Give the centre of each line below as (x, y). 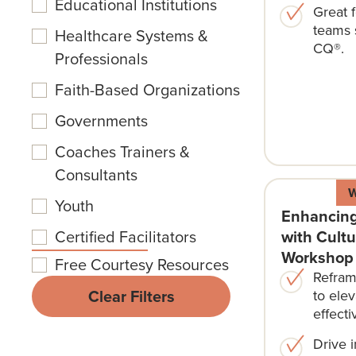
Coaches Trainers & (123, 151)
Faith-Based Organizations (148, 89)
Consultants (97, 174)
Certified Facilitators (126, 236)
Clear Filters (131, 296)
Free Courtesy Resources (142, 264)
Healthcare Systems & (132, 35)
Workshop (317, 257)
